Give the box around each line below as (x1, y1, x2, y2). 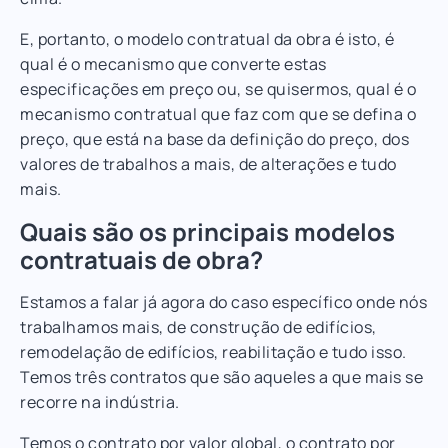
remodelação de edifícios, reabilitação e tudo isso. (20, 340, 407, 363)
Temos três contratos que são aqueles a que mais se (20, 365, 423, 388)
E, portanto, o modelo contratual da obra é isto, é (20, 27, 394, 50)
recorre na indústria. (20, 390, 180, 413)
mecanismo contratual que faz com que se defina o (20, 102, 416, 125)
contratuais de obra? (20, 242, 263, 276)
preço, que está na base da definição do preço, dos (20, 127, 409, 150)
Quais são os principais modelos (20, 214, 395, 248)
